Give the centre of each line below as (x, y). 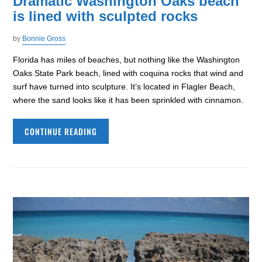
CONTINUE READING (61, 131)
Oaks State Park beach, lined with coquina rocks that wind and (128, 73)
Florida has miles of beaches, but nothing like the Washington (127, 60)
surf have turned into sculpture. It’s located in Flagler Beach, (124, 87)
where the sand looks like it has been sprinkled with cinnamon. (128, 100)
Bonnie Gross (44, 39)
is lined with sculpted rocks (106, 16)
